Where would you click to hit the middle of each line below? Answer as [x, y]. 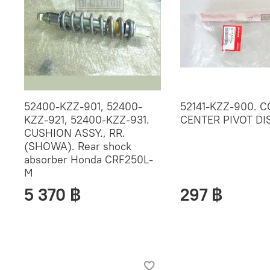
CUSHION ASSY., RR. [75, 133]
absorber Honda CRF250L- [89, 160]
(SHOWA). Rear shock [78, 146]
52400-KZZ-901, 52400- [83, 107]
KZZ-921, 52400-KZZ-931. [87, 120]
